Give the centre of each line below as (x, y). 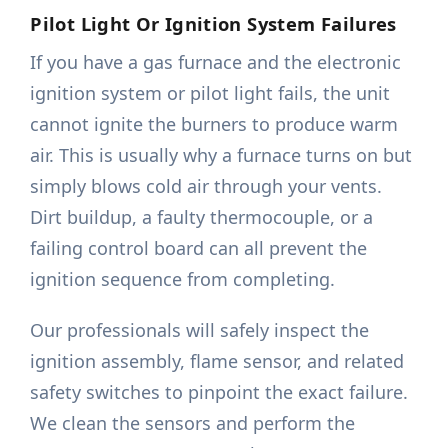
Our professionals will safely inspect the (200, 330)
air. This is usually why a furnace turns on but (221, 155)
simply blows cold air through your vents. (206, 186)
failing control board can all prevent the (199, 248)
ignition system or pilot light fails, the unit (210, 93)
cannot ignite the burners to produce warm (214, 124)
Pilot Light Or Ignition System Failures (213, 24)
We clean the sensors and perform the (193, 423)
